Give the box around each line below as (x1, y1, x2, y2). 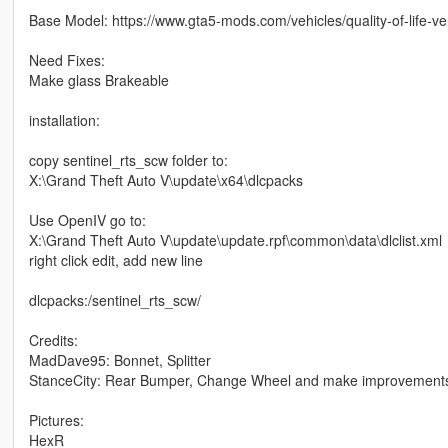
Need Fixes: (28, 49, 105, 70)
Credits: (28, 329, 78, 350)
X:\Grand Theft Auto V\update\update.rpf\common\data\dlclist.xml (28, 229, 442, 250)
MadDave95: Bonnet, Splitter (28, 349, 211, 370)
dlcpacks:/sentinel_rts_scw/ (28, 289, 201, 310)
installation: (28, 109, 100, 130)
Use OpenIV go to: (28, 209, 146, 230)
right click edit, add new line (28, 249, 203, 270)
